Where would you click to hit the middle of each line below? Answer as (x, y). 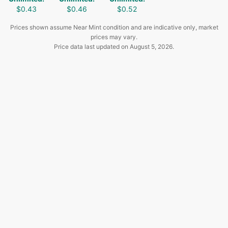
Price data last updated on (92, 47)
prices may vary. (114, 37)
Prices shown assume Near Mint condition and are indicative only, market (114, 27)
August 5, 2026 (151, 47)
